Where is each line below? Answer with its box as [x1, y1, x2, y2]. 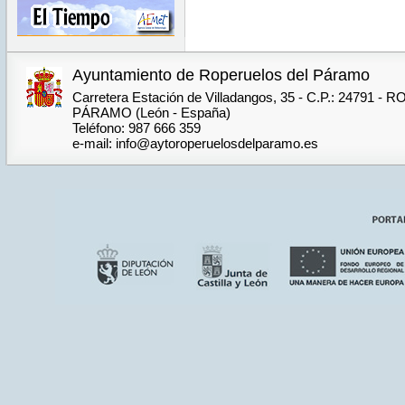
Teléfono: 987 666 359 [71, 120, 201, 136]
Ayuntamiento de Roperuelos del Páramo [71, 66, 370, 84]
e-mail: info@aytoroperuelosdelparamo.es [71, 136, 318, 151]
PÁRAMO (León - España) [71, 105, 231, 120]
